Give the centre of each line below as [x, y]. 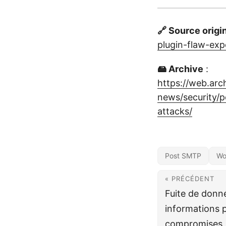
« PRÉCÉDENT [190, 179]
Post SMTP [183, 156]
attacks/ [175, 111]
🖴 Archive [180, 69]
